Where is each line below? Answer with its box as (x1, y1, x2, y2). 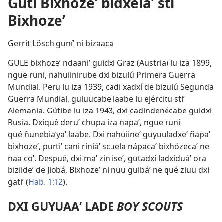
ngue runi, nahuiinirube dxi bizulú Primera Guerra (8, 69, 195, 80)
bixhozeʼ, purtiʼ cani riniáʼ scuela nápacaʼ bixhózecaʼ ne (8, 141, 209, 152)
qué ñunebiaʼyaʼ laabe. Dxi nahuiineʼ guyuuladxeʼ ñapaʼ (8, 129, 210, 140)
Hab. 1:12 (28, 176, 63, 187)
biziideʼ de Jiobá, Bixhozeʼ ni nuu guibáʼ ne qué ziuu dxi (8, 165, 209, 175)
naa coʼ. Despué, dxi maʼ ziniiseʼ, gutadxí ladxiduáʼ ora (8, 153, 206, 164)
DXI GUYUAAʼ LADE (8, 198, 117, 215)
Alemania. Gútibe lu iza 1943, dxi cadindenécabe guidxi (8, 105, 212, 116)
